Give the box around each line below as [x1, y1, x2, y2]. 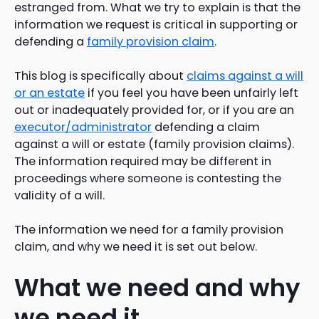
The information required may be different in [14, 152, 271, 169]
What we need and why [14, 271, 300, 305]
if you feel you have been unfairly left [85, 84, 298, 101]
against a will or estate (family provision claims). [14, 135, 294, 152]
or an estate [14, 84, 85, 101]
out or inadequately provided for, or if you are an [14, 101, 294, 118]
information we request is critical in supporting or [14, 16, 298, 33]
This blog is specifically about [14, 67, 187, 84]
